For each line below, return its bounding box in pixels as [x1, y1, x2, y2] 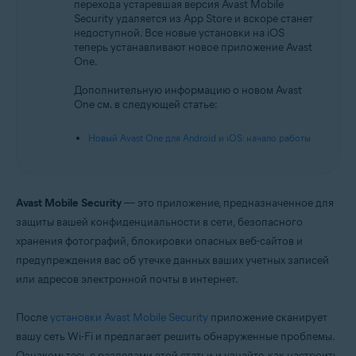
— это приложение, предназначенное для [122, 196, 334, 210]
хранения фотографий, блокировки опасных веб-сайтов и [16, 234, 303, 248]
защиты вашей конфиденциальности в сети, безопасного [16, 215, 303, 229]
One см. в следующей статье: [74, 98, 218, 111]
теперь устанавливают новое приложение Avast [74, 41, 312, 54]
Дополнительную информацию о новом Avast [74, 83, 302, 97]
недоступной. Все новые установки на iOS [74, 26, 284, 40]
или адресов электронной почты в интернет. [16, 273, 238, 286]
